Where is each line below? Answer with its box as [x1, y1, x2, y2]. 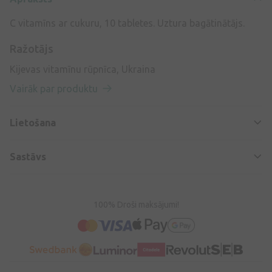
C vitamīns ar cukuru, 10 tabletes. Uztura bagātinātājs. [10, 18, 245, 29]
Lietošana [10, 117, 56, 129]
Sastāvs [10, 151, 46, 163]
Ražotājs [10, 42, 53, 55]
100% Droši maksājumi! [93, 200, 179, 210]
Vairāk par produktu [10, 83, 100, 95]
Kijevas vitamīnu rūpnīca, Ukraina [10, 64, 155, 75]
